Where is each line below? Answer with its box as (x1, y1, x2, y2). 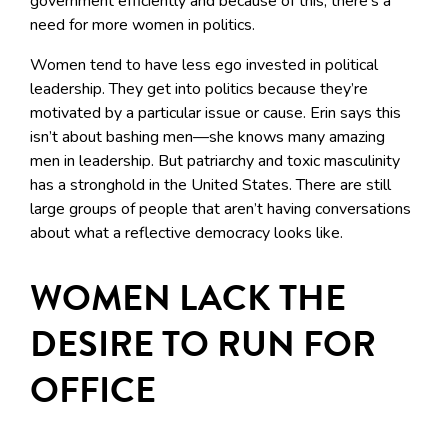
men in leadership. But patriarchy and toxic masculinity (30, 150, 400, 173)
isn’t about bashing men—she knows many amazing (30, 126, 385, 149)
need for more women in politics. (30, 14, 255, 37)
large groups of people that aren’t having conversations (30, 198, 411, 221)
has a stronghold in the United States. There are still (30, 174, 391, 197)
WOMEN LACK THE (30, 271, 346, 325)
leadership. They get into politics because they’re (30, 78, 368, 101)
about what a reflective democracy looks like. (30, 222, 343, 245)
